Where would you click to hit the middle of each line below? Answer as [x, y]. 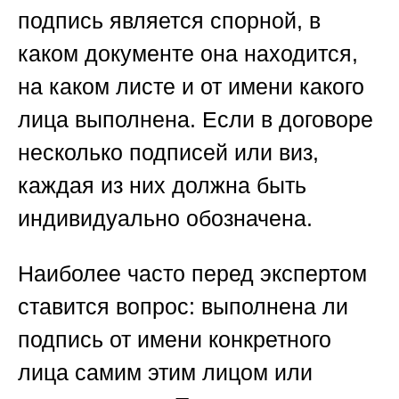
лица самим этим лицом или [165, 373]
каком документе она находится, [188, 54]
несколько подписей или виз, [168, 153]
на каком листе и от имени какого [191, 87]
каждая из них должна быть [162, 186]
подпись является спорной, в [169, 21]
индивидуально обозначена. [165, 219]
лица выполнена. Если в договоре [195, 120]
